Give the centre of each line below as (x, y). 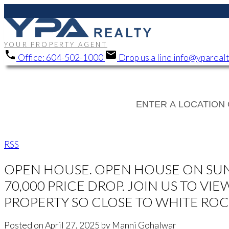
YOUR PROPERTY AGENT (56, 45)
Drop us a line (145, 58)
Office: (31, 58)
